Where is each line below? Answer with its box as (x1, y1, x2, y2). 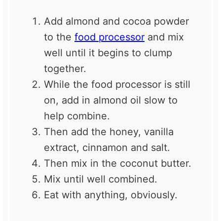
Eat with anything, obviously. (44, 188, 178, 201)
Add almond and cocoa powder (44, 15, 189, 27)
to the (44, 31, 74, 43)
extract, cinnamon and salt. (44, 141, 170, 153)
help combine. (44, 110, 110, 122)
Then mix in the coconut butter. (44, 157, 191, 169)
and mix (145, 31, 184, 43)
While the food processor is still (44, 78, 190, 90)
